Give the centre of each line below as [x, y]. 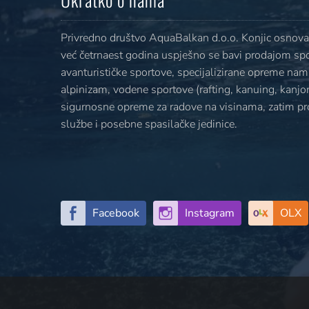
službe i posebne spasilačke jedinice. [149, 124]
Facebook [116, 213]
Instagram [210, 213]
